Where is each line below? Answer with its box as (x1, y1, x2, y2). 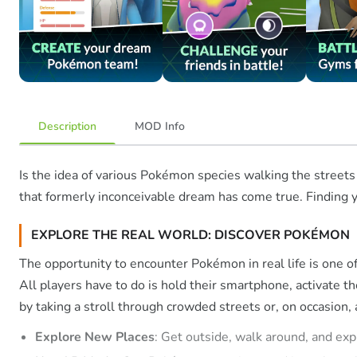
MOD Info (135, 119, 185, 134)
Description (38, 119, 96, 134)
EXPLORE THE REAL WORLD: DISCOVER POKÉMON (31, 226, 350, 244)
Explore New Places (35, 328, 155, 346)
